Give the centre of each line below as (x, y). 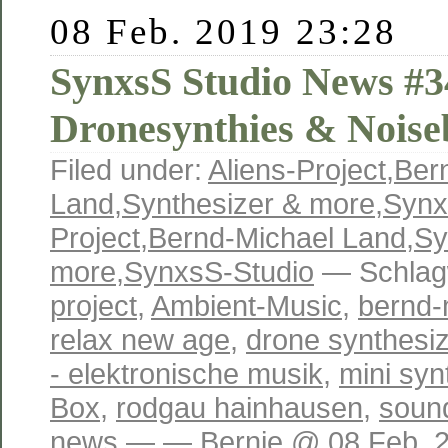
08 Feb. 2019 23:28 (223, 32)
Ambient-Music (246, 306)
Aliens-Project (297, 170)
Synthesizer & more (248, 204)
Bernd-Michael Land (277, 238)
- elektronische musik (186, 374)
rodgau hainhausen (239, 408)
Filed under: (129, 170)
